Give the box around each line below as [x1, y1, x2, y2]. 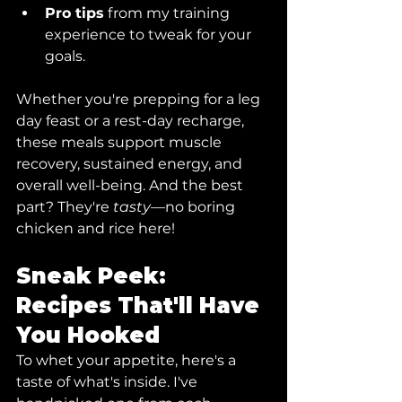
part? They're [16, 198, 113, 215]
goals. [45, 48, 85, 65]
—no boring [151, 198, 239, 215]
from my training [104, 4, 233, 22]
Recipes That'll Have [16, 293, 266, 319]
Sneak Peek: [16, 263, 172, 289]
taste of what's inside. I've [16, 373, 201, 390]
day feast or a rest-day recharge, [16, 112, 248, 129]
